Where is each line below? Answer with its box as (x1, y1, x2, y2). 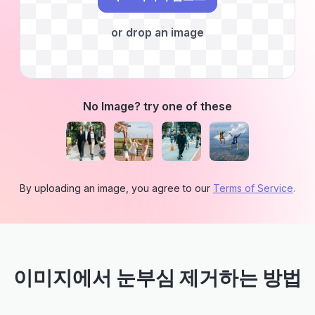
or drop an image (111, 25, 204, 39)
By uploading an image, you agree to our (20, 182, 213, 194)
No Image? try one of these (83, 99, 232, 113)
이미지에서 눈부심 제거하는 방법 (13, 266, 302, 290)
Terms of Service (213, 182, 293, 194)
